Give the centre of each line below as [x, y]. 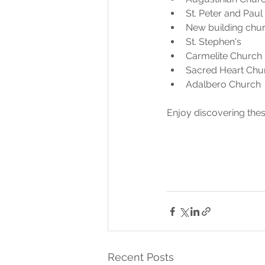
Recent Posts [141, 257]
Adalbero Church [224, 85]
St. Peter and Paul [224, 14]
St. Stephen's [214, 42]
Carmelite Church [224, 56]
